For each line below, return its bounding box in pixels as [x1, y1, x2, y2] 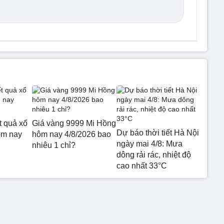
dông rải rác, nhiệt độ [116, 150, 191, 159]
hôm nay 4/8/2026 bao [32, 129, 111, 138]
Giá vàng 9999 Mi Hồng [32, 118, 116, 127]
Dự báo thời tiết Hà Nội [116, 128, 199, 137]
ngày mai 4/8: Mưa [116, 139, 182, 148]
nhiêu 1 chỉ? [32, 140, 75, 149]
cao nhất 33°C [116, 161, 167, 170]
